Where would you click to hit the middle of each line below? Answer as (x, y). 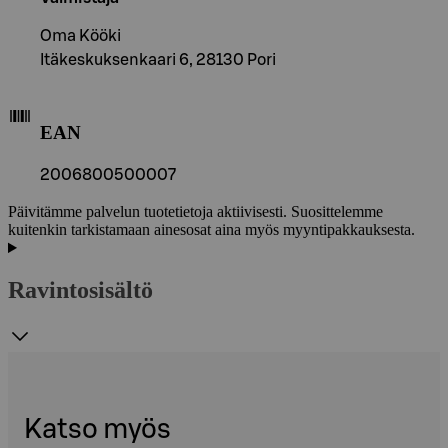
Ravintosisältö (80, 290)
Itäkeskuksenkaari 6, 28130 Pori (158, 59)
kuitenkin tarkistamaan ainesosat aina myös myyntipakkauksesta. (211, 230)
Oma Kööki (80, 35)
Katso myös (97, 430)
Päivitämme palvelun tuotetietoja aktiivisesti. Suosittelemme (195, 212)
